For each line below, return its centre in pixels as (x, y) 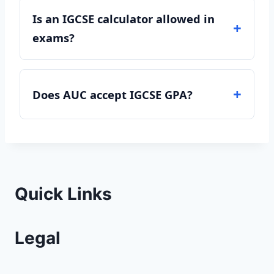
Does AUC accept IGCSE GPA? (113, 94)
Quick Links (63, 194)
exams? (54, 38)
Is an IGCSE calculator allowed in (124, 19)
